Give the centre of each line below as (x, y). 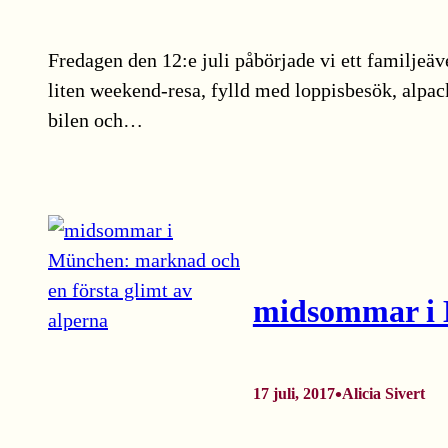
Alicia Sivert (383, 394)
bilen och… (95, 120)
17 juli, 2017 (293, 394)
